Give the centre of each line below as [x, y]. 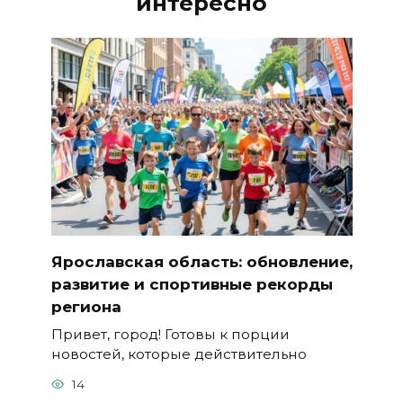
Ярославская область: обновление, [201, 262]
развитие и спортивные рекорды [192, 285]
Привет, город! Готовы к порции [170, 334]
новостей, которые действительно [179, 354]
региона [86, 307]
